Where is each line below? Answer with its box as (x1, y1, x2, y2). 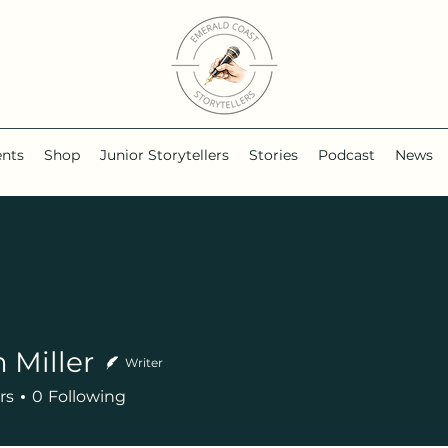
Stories (249, 146, 298, 164)
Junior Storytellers (100, 146, 229, 164)
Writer (125, 355, 163, 370)
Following (48, 387, 126, 406)
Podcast (318, 146, 375, 164)
